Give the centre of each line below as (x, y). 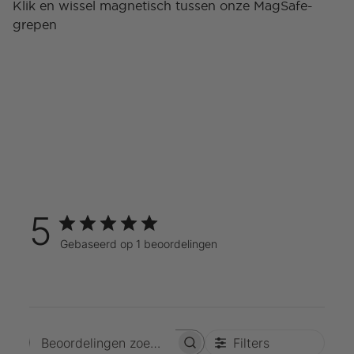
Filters (252, 343)
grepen (35, 25)
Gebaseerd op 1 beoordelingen (138, 244)
